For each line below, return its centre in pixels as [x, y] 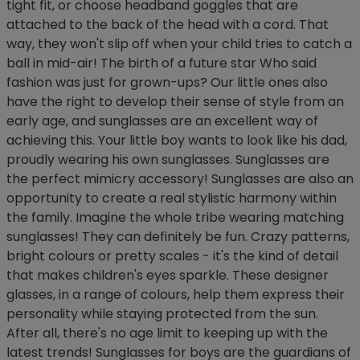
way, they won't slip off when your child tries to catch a [179, 44]
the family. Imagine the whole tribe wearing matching [175, 218]
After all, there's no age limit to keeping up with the [167, 333]
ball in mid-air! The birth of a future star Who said [162, 63]
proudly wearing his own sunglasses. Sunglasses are [168, 160]
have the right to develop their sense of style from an [175, 102]
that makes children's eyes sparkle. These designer [168, 276]
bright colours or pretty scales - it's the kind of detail [172, 256]
